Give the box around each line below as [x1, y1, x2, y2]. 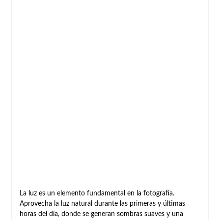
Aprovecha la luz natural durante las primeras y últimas [19, 200, 185, 208]
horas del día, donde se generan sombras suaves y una [19, 211, 183, 218]
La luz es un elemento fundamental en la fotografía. [19, 190, 174, 197]
